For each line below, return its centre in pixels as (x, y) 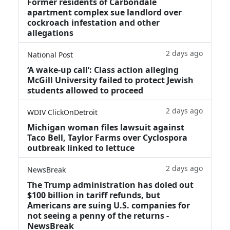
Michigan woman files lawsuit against (106, 127)
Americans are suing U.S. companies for (109, 205)
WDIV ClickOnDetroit (62, 112)
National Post (50, 54)
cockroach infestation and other (93, 22)
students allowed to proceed (85, 90)
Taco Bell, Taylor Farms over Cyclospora (107, 137)
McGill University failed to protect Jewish (110, 80)
